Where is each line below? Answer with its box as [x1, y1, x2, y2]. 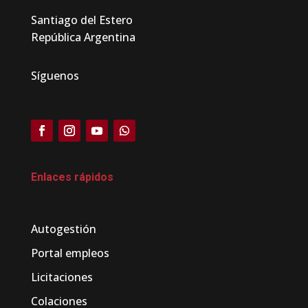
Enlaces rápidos [30, 170, 113, 184]
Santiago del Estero [36, 12, 133, 28]
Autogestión [30, 221, 96, 237]
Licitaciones [30, 269, 93, 285]
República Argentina [30, 30, 135, 45]
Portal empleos [30, 245, 109, 261]
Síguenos [30, 68, 79, 84]
